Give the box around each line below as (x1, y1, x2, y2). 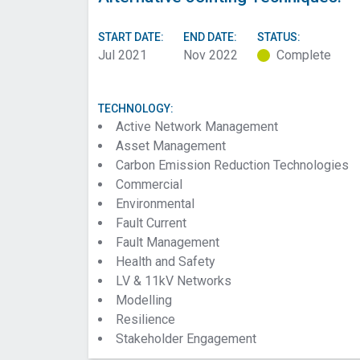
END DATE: (183, 31, 237, 43)
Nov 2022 (183, 47, 238, 63)
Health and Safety (116, 254, 215, 269)
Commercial (116, 177, 182, 192)
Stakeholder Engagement (116, 331, 256, 346)
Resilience (116, 312, 175, 327)
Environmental (116, 196, 194, 211)
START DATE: (98, 31, 164, 43)
